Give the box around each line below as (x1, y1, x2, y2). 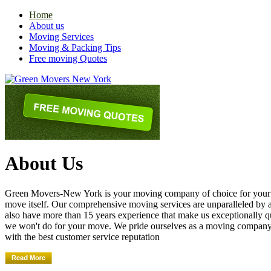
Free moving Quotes (29, 53, 107, 64)
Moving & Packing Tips (29, 42, 121, 53)
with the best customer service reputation (5, 231, 160, 242)
